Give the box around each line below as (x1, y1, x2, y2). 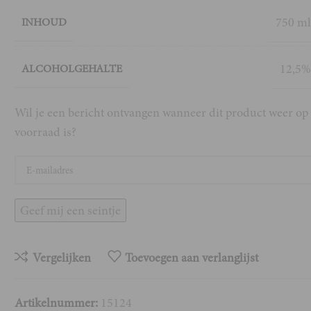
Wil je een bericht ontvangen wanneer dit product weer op (15, 104, 309, 121)
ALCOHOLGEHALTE (22, 61, 123, 76)
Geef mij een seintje (20, 202, 121, 219)
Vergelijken (32, 249, 91, 266)
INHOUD (22, 15, 67, 30)
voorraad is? (15, 124, 77, 140)
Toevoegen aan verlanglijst (125, 249, 259, 266)
